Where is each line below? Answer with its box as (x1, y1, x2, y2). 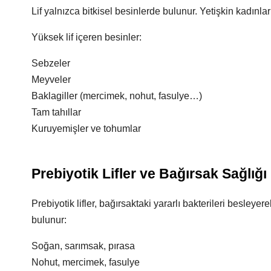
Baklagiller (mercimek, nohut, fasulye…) (31, 91, 202, 101)
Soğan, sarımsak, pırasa (31, 241, 135, 251)
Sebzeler (31, 58, 70, 68)
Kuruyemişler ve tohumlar (31, 123, 141, 134)
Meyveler (31, 74, 71, 85)
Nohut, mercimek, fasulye (31, 257, 140, 267)
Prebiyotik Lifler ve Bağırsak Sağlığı (31, 166, 267, 181)
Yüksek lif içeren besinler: (31, 32, 142, 42)
